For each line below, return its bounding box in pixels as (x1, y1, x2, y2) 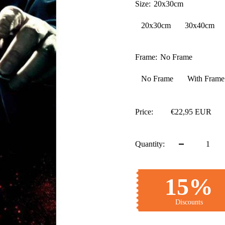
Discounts (175, 198, 203, 206)
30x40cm (185, 21, 214, 30)
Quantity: (135, 140, 165, 149)
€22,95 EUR (171, 107, 211, 117)
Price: (135, 107, 153, 117)
